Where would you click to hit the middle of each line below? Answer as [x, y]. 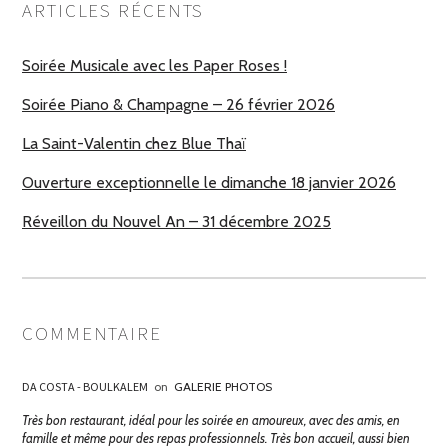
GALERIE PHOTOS [223, 387]
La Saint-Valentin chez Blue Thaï [134, 144]
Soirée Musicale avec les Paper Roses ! [154, 66]
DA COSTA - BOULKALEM [85, 387]
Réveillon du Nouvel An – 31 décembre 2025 [176, 222]
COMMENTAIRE [92, 333]
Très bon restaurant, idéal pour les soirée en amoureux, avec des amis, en [211, 420]
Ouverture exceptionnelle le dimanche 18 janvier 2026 [209, 183]
